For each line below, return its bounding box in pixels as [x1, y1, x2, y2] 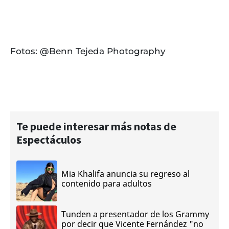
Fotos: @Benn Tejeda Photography [10, 46, 168, 57]
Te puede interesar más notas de [16, 119, 176, 134]
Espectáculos [16, 132, 81, 147]
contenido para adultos [61, 178, 152, 190]
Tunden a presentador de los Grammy [61, 208, 209, 220]
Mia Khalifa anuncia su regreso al [61, 168, 190, 180]
